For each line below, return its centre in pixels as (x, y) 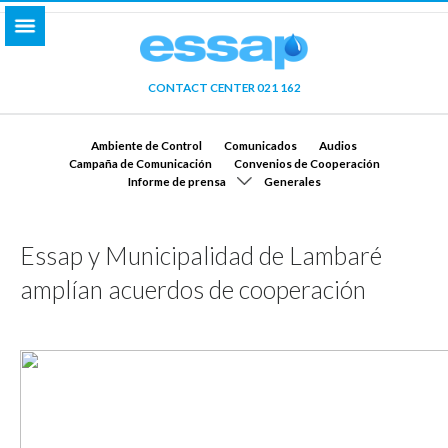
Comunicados (260, 144)
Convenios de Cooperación (306, 162)
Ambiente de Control (146, 144)
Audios (338, 144)
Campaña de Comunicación (140, 162)
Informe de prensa (176, 180)
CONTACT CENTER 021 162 (224, 86)
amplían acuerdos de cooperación (193, 289)
